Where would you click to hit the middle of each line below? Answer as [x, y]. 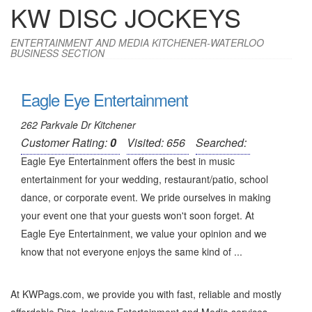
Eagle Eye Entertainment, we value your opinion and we [144, 233]
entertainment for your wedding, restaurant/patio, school [145, 179]
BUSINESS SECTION [57, 53]
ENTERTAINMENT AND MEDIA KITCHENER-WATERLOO [137, 42]
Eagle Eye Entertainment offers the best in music [128, 161]
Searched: [221, 142]
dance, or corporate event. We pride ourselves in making [146, 197]
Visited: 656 [156, 142]
